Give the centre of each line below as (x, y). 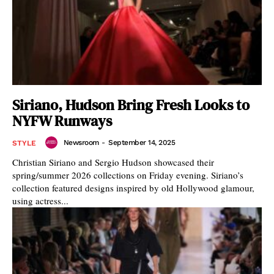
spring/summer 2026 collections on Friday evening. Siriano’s (128, 175)
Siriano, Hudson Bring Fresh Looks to (131, 105)
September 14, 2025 (142, 143)
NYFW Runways (62, 121)
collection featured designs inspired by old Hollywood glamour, (133, 188)
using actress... (40, 201)
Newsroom (81, 143)
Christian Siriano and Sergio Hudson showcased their (113, 162)
